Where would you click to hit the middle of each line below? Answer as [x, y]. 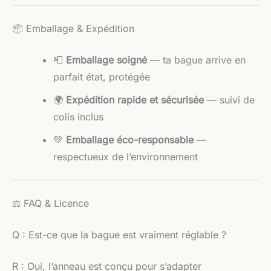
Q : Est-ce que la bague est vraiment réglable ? [119, 235]
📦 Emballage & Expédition [73, 29]
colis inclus [78, 117]
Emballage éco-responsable [130, 140]
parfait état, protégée [102, 77]
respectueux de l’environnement [126, 157]
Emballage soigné [106, 60]
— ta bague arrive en [196, 60]
